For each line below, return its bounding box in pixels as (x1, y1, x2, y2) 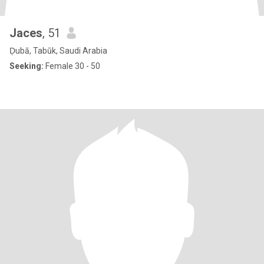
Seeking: (9, 61, 44, 71)
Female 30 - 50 (44, 61, 100, 71)
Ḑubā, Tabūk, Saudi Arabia (9, 46, 107, 55)
